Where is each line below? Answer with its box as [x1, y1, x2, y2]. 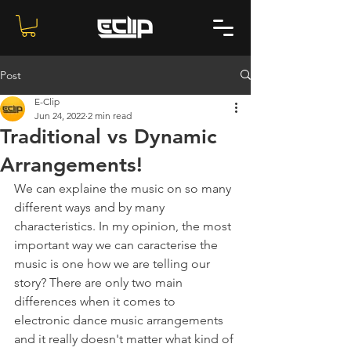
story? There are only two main [14, 274, 186, 290]
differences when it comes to [14, 293, 179, 309]
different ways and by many [14, 199, 168, 215]
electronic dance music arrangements [14, 312, 226, 327]
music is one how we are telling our [14, 255, 213, 271]
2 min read [88, 109, 132, 121]
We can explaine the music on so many [14, 180, 234, 196]
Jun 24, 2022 [34, 109, 85, 121]
